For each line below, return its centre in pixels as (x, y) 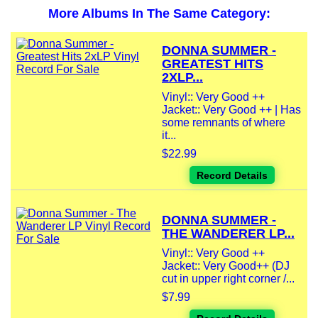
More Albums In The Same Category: (159, 14)
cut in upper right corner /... (228, 279)
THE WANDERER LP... (228, 234)
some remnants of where (224, 123)
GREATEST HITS (213, 64)
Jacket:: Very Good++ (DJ (226, 266)
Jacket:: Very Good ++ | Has (231, 110)
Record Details (232, 176)
